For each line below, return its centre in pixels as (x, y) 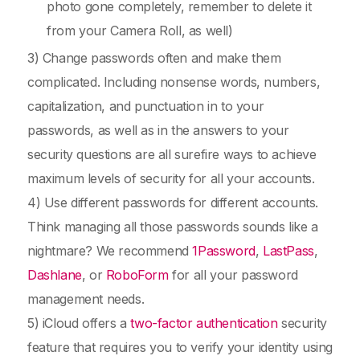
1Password (224, 251)
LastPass (288, 251)
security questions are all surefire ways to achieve (172, 154)
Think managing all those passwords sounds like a (173, 227)
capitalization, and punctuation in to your (146, 106)
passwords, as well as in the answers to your (158, 130)
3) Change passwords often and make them (154, 58)
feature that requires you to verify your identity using (180, 347)
